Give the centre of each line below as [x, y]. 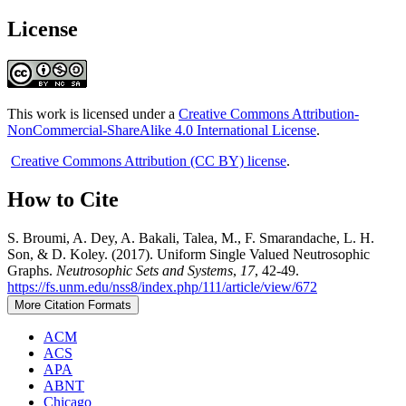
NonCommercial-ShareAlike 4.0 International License [162, 130]
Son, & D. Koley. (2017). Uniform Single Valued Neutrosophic [188, 255]
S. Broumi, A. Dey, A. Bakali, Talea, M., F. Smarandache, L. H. [191, 238]
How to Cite [63, 200]
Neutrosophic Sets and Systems [145, 271]
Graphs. [32, 271]
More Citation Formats [73, 305]
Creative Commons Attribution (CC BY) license [149, 161]
